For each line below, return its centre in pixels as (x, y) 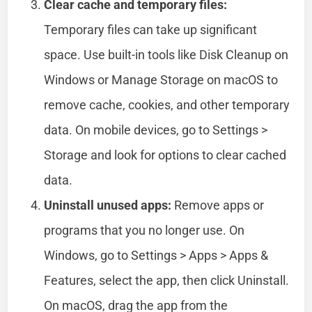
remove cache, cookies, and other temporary (167, 104)
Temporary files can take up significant (151, 29)
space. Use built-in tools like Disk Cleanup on (166, 54)
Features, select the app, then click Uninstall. (167, 280)
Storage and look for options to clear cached (165, 155)
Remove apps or (218, 205)
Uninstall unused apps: (108, 205)
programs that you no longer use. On (145, 230)
